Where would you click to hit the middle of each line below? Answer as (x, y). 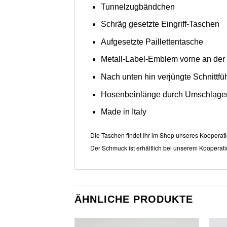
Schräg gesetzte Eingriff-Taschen (160, 24)
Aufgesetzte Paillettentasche (152, 42)
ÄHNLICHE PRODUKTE (134, 199)
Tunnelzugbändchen (138, 7)
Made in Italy (123, 112)
